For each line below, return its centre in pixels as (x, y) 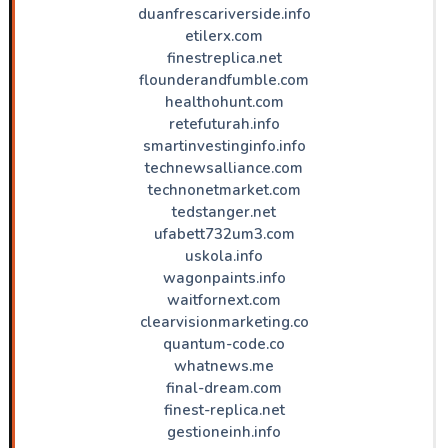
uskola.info (224, 255)
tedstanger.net (224, 211)
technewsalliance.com (224, 167)
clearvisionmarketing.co (224, 321)
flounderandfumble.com (224, 79)
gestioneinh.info (224, 431)
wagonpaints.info (224, 277)
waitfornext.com (224, 299)
